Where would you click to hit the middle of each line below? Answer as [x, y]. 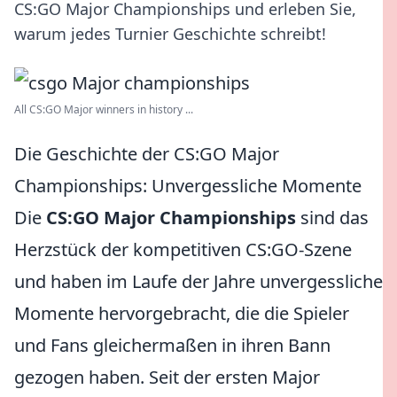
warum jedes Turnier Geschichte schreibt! [170, 34]
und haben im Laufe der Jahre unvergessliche [198, 281]
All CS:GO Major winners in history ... [104, 109]
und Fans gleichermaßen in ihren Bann [172, 345]
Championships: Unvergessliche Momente [188, 186]
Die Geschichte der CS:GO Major [147, 154]
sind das [332, 218]
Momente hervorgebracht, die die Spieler [182, 313]
